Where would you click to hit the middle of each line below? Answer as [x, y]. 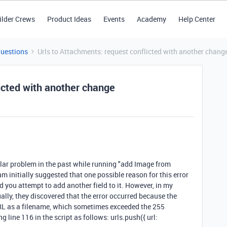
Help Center [197, 19]
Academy [151, 19]
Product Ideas [69, 19]
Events [114, 19]
